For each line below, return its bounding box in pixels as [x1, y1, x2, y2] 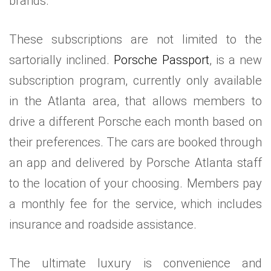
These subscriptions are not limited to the [9, 32, 262, 47]
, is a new [209, 53, 263, 68]
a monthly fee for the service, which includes [9, 197, 262, 212]
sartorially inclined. [9, 53, 114, 68]
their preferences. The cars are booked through [9, 135, 262, 150]
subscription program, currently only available [9, 73, 262, 88]
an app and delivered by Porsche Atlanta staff [9, 155, 262, 171]
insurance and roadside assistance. [9, 217, 197, 232]
